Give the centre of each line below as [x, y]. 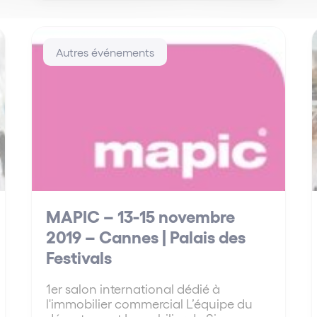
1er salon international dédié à [133, 288]
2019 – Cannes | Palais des [146, 236]
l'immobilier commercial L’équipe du [150, 303]
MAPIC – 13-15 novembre [141, 215]
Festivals [79, 256]
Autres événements [105, 52]
